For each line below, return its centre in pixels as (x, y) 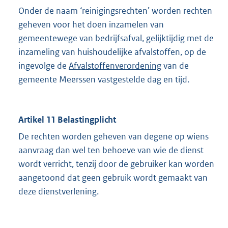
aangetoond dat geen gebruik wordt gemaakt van (113, 178)
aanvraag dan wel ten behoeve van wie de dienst (111, 150)
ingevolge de (44, 66)
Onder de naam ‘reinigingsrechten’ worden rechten (115, 11)
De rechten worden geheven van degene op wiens (113, 137)
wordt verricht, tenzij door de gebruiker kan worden (116, 164)
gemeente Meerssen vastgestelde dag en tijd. (104, 80)
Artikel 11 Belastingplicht (67, 120)
